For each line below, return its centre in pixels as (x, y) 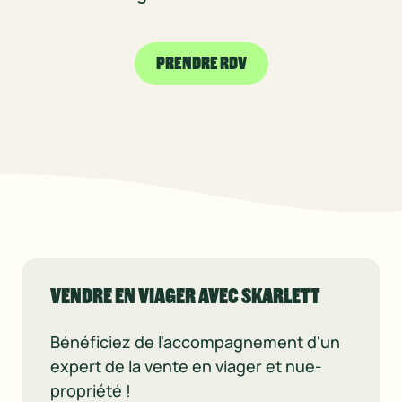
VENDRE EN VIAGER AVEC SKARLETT (185, 296)
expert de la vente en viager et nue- (186, 366)
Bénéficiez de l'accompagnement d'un (195, 341)
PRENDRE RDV (201, 63)
